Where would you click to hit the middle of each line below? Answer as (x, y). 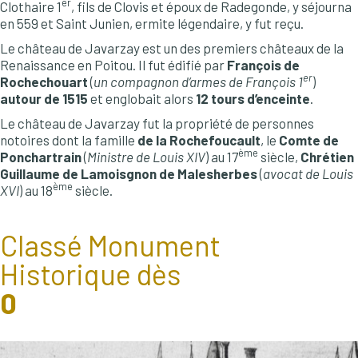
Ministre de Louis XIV (146, 156)
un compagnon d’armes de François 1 (198, 81)
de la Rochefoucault (199, 139)
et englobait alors (142, 98)
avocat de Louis (308, 173)
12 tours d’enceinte (253, 98)
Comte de (309, 139)
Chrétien (327, 156)
